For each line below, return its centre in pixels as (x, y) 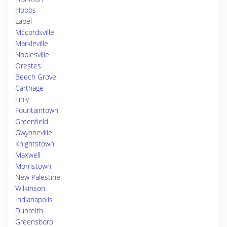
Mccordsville (35, 32)
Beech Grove (36, 77)
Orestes (28, 66)
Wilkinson (30, 188)
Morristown (33, 166)
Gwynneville (34, 133)
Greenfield (32, 121)
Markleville (32, 43)
